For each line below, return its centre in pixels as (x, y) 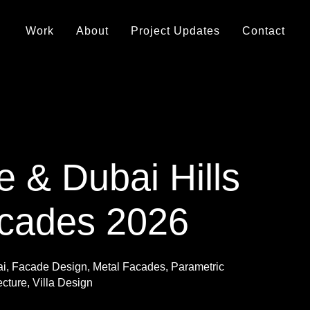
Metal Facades (129, 267)
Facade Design (49, 267)
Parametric (197, 267)
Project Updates (175, 30)
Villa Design (63, 283)
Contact (263, 30)
